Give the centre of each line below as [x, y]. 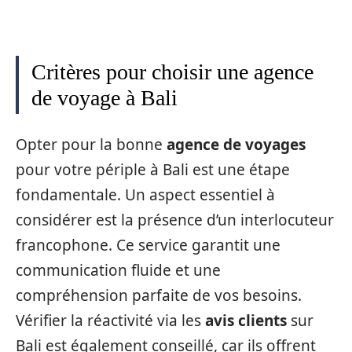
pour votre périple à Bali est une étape [153, 169]
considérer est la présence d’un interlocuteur [175, 220]
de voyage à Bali [104, 98]
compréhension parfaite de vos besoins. [159, 295]
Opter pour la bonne [91, 144]
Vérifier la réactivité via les [110, 320]
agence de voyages [236, 144]
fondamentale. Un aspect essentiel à [145, 194]
